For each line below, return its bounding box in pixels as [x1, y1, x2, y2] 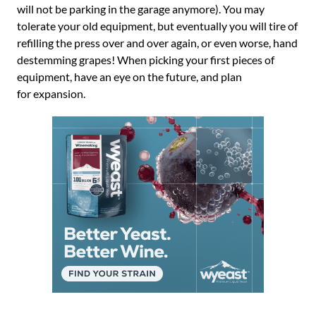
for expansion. [17, 87, 85, 100]
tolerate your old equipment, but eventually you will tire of [17, 19, 298, 32]
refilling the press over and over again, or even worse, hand [17, 36, 298, 49]
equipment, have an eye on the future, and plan [17, 70, 242, 83]
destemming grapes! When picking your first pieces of [17, 53, 274, 66]
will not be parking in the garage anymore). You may [17, 2, 265, 16]
